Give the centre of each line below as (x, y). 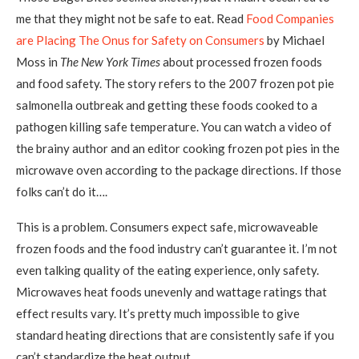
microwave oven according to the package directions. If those (179, 170)
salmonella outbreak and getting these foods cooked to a (167, 105)
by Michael (294, 40)
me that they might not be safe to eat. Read (131, 18)
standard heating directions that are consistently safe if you (175, 335)
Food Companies (290, 18)
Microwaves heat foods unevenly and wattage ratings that (171, 292)
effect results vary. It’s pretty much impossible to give (158, 313)
